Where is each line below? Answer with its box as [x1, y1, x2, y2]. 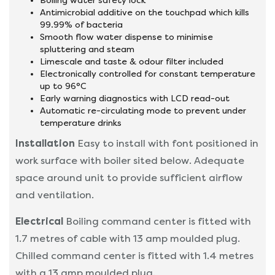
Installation [15, 137, 75, 149]
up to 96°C [40, 81, 87, 91]
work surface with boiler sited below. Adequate [15, 155, 244, 166]
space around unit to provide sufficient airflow [15, 172, 242, 184]
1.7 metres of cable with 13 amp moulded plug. [15, 233, 240, 244]
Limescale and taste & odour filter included [40, 56, 223, 66]
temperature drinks [40, 118, 122, 128]
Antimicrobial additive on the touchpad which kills [40, 7, 249, 17]
